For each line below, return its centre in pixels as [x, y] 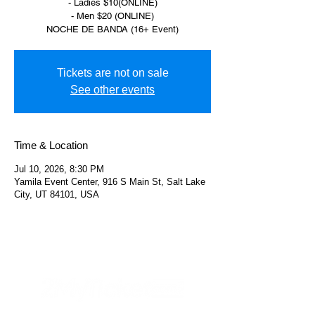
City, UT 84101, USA [57, 194]
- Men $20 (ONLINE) [112, 16]
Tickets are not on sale [112, 73]
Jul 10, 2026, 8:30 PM [59, 169]
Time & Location [51, 145]
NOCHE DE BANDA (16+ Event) [112, 29]
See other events [112, 90]
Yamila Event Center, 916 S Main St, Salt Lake [110, 182]
